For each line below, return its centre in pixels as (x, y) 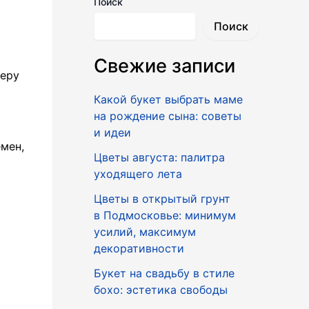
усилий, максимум (145, 231)
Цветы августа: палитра (159, 157)
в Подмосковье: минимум (165, 215)
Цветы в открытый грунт (162, 198)
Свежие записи (165, 66)
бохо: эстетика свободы (161, 289)
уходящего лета (138, 173)
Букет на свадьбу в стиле (164, 273)
